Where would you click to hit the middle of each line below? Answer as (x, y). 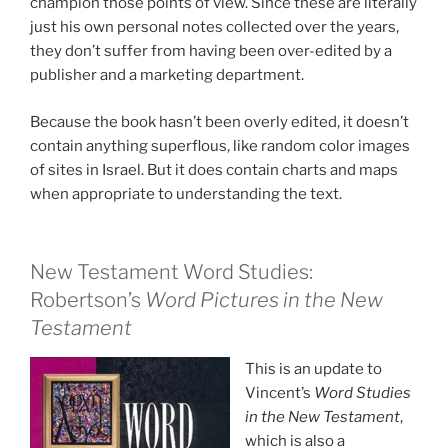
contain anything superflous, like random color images (220, 145)
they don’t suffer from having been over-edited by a (211, 51)
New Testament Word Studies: (171, 272)
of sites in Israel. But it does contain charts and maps (214, 169)
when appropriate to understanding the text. (186, 193)
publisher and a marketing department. (167, 75)
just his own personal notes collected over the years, (214, 27)
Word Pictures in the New (264, 300)
